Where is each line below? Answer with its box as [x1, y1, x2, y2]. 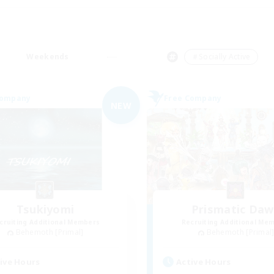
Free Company [164, 93, 222, 103]
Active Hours [176, 256, 231, 267]
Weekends [26, 51, 69, 62]
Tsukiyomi [16, 202, 75, 217]
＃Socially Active [191, 51, 251, 62]
